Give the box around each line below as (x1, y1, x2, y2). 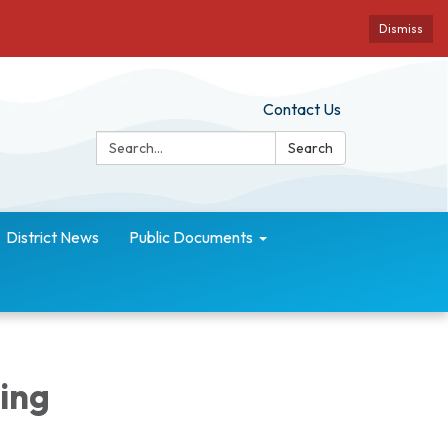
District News (6, 227, 99, 247)
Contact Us (263, 99, 341, 119)
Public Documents (129, 227, 253, 247)
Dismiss (379, 21, 423, 36)
